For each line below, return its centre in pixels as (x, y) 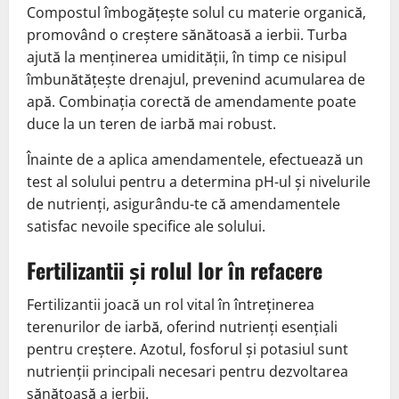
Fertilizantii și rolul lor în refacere (175, 270)
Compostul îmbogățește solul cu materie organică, (196, 13)
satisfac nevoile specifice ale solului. (146, 227)
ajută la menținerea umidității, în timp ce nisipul (187, 57)
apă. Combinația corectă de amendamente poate (191, 102)
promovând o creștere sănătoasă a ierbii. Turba (187, 35)
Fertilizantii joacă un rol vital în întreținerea (171, 305)
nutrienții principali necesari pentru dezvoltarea (187, 372)
